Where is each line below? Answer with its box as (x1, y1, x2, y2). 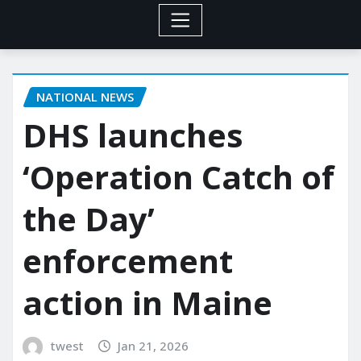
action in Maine (23, 280, 272, 326)
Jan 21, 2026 (118, 338, 189, 355)
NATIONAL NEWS (36, 88, 134, 105)
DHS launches (23, 113, 243, 158)
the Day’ (23, 197, 155, 242)
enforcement (23, 239, 233, 284)
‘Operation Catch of (23, 155, 334, 200)
